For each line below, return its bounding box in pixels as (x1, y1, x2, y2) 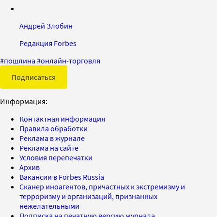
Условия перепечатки (19, 152, 93, 162)
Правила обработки (19, 123, 88, 133)
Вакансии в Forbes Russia (19, 171, 104, 182)
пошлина (4, 55, 35, 65)
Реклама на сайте (19, 142, 78, 153)
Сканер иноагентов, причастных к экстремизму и (19, 181, 185, 191)
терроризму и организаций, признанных (19, 191, 157, 201)
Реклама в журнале (19, 133, 85, 143)
